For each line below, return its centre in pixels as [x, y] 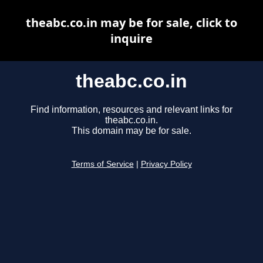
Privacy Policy [166, 164]
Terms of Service [102, 164]
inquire [131, 38]
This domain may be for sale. [131, 131]
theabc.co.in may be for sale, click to [131, 23]
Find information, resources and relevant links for [131, 110]
